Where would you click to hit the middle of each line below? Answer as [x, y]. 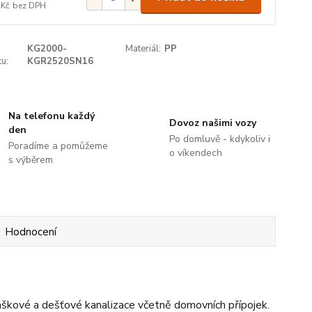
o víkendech [195, 153]
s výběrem [31, 160]
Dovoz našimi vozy [212, 123]
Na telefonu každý [52, 116]
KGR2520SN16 [61, 61]
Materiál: [143, 49]
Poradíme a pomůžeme [58, 146]
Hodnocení [31, 232]
